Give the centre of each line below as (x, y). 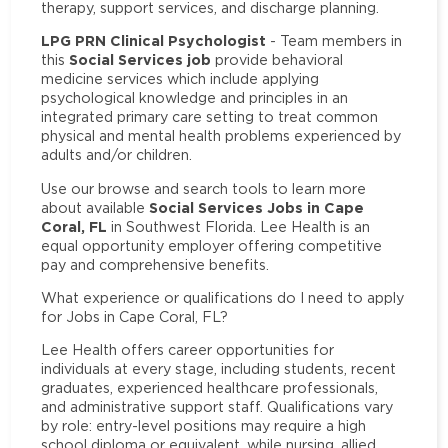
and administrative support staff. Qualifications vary (217, 407)
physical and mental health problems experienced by (221, 136)
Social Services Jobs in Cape (257, 207)
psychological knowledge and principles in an (195, 98)
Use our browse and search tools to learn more (204, 188)
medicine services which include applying (180, 79)
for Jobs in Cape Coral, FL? (135, 316)
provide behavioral (277, 60)
